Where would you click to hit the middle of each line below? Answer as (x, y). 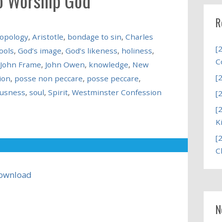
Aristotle (48, 36)
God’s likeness (91, 50)
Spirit (58, 92)
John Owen (65, 64)
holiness (137, 50)
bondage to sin (94, 36)
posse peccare (112, 78)
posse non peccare (48, 78)
